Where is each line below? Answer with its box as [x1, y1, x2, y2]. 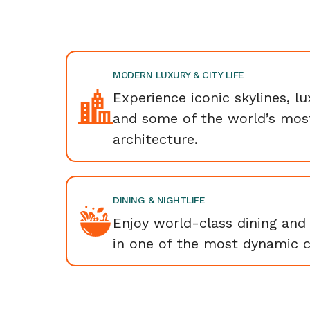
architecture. [113, 131, 198, 147]
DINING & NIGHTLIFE [113, 194, 205, 206]
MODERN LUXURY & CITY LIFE [113, 69, 244, 80]
